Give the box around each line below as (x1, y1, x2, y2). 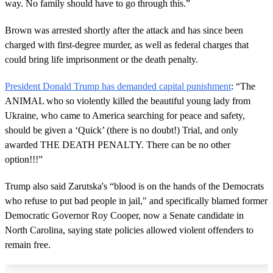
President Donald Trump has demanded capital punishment (5, 81, 231, 92)
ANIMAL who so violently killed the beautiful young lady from (5, 96, 250, 107)
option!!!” (5, 154, 43, 165)
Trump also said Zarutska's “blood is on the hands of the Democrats (5, 181, 264, 192)
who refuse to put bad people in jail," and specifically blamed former (5, 196, 268, 207)
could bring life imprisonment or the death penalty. (5, 54, 198, 65)
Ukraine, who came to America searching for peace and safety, (5, 110, 245, 121)
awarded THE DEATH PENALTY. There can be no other (5, 140, 230, 151)
